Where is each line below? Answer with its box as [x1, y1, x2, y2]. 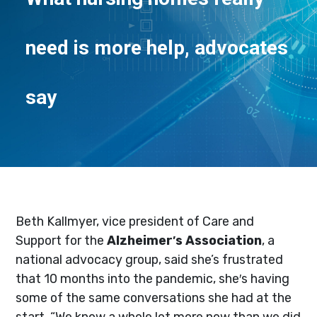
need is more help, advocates [25, 35, 289, 59]
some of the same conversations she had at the [16, 289, 292, 305]
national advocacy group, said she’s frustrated [16, 251, 284, 267]
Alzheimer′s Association [107, 232, 263, 248]
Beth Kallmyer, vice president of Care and [16, 213, 255, 229]
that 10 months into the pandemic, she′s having [16, 270, 290, 286]
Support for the [16, 232, 108, 248]
